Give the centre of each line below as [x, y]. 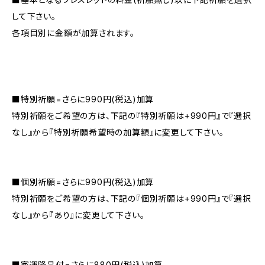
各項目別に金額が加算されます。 [74, 33]
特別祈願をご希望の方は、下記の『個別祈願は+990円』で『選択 [132, 198]
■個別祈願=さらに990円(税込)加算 [83, 182]
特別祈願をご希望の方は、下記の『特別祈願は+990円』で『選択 [132, 115]
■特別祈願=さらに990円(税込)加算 [83, 99]
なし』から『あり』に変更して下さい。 [78, 215]
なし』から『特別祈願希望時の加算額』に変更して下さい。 [118, 132]
